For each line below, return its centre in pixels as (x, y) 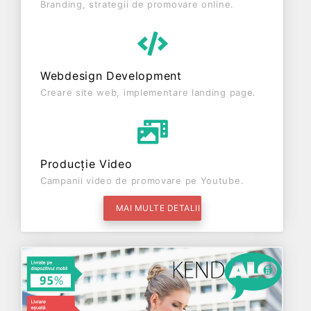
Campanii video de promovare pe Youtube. (142, 180)
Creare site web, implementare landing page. (149, 92)
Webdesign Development (111, 76)
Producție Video (86, 164)
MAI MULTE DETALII (158, 208)
